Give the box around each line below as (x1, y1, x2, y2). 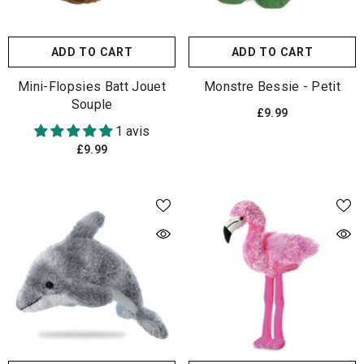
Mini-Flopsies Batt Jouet (18, 78, 166, 94)
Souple (71, 96, 113, 112)
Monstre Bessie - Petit (203, 78, 341, 94)
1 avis (115, 123, 149, 139)
